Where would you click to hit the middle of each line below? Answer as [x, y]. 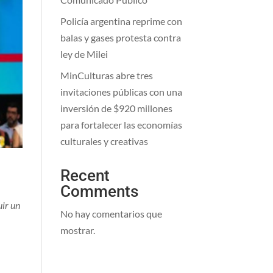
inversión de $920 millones [116, 108]
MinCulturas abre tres [106, 75]
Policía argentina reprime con [121, 21]
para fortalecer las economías [121, 125]
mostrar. [77, 230]
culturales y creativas [104, 141]
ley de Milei [84, 54]
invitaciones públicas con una [121, 92]
